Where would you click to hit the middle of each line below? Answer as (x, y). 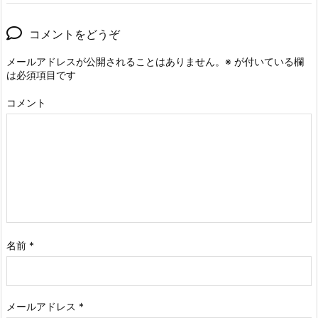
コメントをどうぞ (75, 34)
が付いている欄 (268, 61)
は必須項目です (41, 75)
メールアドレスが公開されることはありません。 (116, 61)
